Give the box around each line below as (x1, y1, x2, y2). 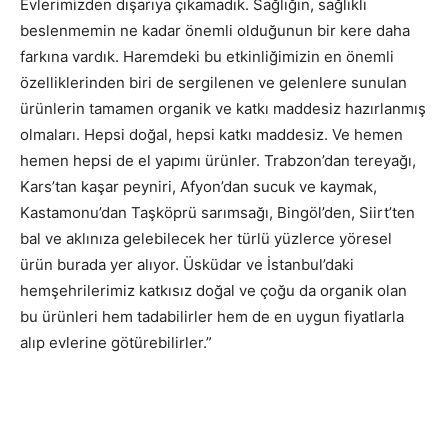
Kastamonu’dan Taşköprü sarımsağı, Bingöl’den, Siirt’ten (20, 203, 415, 223)
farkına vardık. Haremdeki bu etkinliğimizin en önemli (20, 47, 394, 67)
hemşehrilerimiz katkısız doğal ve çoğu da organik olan (20, 281, 407, 301)
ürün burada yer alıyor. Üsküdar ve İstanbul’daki (20, 255, 354, 275)
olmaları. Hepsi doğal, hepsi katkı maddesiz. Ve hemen (20, 125, 403, 145)
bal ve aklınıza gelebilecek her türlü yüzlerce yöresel (20, 229, 392, 249)
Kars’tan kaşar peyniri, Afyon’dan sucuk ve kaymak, (20, 177, 377, 197)
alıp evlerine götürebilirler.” (20, 333, 212, 353)
